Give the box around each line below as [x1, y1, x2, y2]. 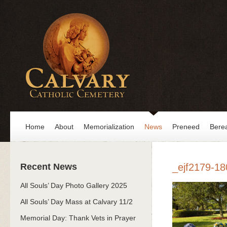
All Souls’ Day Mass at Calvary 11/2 [20, 198, 133, 206]
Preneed [172, 123, 200, 131]
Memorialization [84, 123, 134, 131]
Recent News [20, 162, 77, 172]
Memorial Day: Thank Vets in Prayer [20, 214, 136, 222]
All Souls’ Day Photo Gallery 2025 [20, 181, 127, 190]
